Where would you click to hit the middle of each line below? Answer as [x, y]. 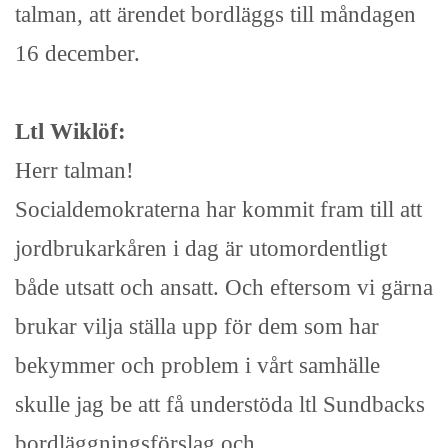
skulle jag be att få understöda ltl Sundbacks [220, 404]
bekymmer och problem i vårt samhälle [197, 365]
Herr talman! [74, 170]
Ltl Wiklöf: [70, 131]
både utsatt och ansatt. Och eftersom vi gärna [224, 287]
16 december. [77, 53]
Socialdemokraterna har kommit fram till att [218, 209]
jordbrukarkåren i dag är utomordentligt [201, 248]
